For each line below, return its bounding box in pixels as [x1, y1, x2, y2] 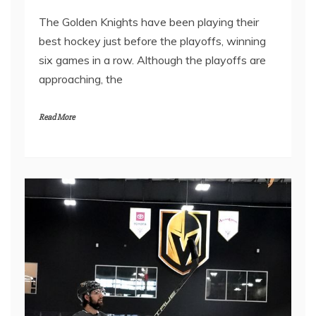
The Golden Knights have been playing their [39, 15, 259, 30]
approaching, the [39, 72, 123, 87]
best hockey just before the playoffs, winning [39, 34, 266, 49]
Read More [39, 112, 75, 123]
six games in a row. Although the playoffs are [39, 53, 266, 68]
